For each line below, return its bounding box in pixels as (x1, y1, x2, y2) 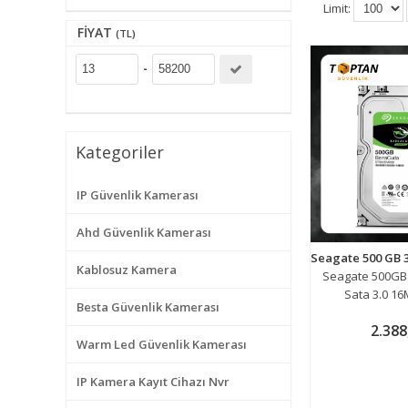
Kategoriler (76, 141, 164, 163)
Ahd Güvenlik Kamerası (76, 224, 211, 240)
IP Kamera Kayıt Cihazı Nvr (76, 373, 229, 390)
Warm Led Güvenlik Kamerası (76, 336, 247, 352)
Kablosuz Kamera (76, 261, 177, 278)
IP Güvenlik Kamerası (76, 187, 199, 203)
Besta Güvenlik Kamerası (76, 299, 219, 315)
